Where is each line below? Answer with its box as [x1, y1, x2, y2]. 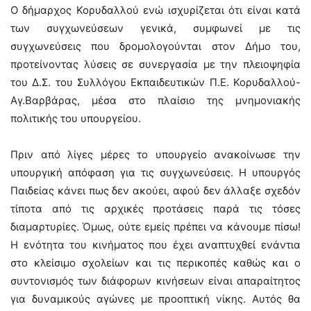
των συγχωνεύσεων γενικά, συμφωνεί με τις [10, 22, 301, 35]
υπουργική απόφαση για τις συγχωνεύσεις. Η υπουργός [10, 166, 301, 179]
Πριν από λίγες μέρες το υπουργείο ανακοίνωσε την [10, 148, 301, 161]
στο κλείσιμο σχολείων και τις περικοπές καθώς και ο [10, 256, 301, 269]
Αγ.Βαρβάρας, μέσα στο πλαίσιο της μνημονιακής [10, 94, 301, 107]
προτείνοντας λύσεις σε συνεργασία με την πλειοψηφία [10, 58, 301, 71]
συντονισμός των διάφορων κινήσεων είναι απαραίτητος [10, 274, 301, 287]
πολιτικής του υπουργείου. [10, 112, 141, 125]
